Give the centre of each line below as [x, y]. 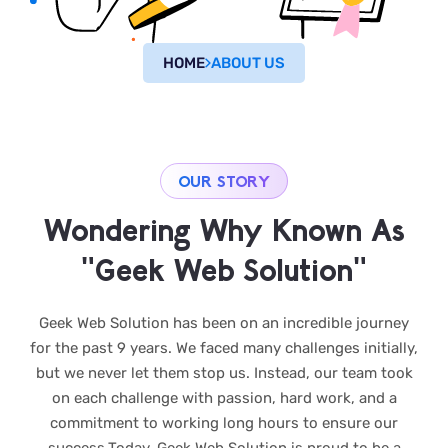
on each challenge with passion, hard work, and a [224, 397]
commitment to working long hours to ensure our [224, 422]
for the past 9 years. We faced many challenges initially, [224, 347]
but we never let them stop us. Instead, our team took [224, 372]
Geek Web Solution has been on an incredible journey [224, 322]
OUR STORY [224, 180]
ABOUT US [247, 62]
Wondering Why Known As [224, 228]
